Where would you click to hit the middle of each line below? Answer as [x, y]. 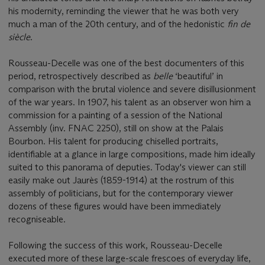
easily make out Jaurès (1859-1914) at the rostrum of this [121, 180]
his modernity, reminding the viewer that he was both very [124, 11]
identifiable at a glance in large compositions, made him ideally [132, 154]
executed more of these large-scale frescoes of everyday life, [130, 258]
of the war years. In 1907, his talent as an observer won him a [130, 102]
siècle [19, 37]
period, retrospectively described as [81, 76]
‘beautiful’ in [199, 76]
